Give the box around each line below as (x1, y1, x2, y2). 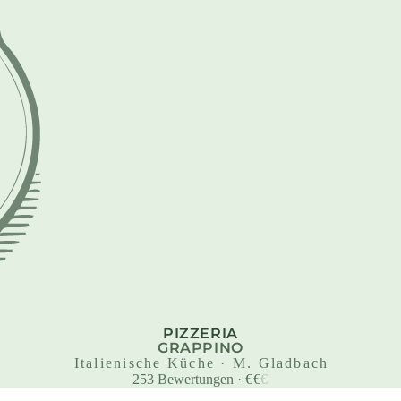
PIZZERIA (162, 324, 239, 342)
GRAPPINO (157, 338, 244, 356)
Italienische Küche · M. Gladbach (73, 354, 329, 371)
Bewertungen (158, 371, 235, 387)
